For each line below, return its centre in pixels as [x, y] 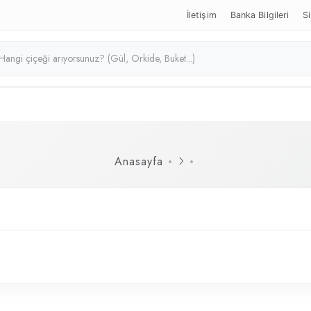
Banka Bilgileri [260, 15]
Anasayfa [139, 161]
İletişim [201, 15]
